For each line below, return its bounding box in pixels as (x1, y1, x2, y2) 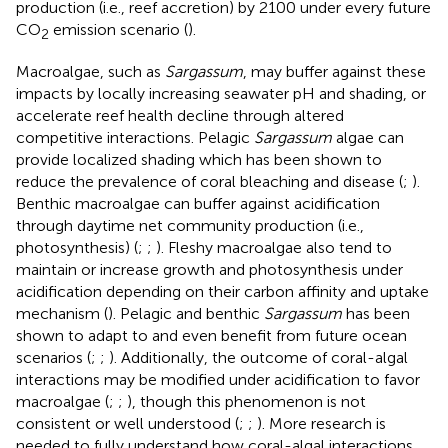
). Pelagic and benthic (108, 304, 264, 324)
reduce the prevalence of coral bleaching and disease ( (16, 172, 403, 192)
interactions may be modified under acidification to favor (16, 370, 420, 390)
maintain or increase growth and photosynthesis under (16, 260, 403, 280)
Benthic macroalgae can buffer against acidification (16, 194, 380, 214)
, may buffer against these (243, 62, 426, 82)
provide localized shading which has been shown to (16, 150, 382, 170)
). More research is (257, 414, 386, 434)
